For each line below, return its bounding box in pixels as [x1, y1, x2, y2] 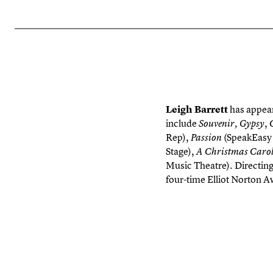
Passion [191, 132, 224, 143]
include [166, 116, 199, 130]
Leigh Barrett [166, 102, 228, 116]
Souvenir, [199, 118, 238, 129]
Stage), [166, 144, 196, 158]
